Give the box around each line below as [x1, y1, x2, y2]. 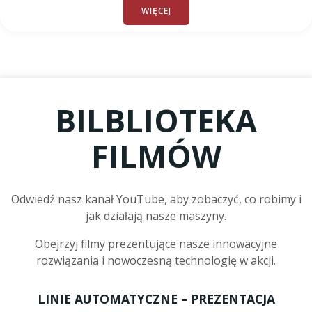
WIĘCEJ [141, 5, 171, 17]
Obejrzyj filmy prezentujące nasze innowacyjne [35, 236, 277, 251]
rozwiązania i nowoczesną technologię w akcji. [36, 253, 276, 268]
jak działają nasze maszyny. [86, 208, 226, 224]
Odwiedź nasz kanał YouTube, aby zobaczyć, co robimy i [10, 192, 302, 207]
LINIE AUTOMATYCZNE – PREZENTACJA [37, 290, 275, 307]
